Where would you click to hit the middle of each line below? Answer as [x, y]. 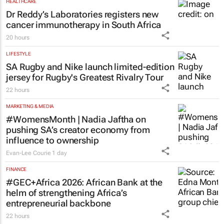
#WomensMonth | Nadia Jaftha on [76, 119]
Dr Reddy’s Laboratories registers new [82, 14]
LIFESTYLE [19, 53]
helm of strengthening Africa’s [66, 192]
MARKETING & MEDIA [30, 106]
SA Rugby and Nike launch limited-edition [90, 66]
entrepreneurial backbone [58, 203]
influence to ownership [52, 140]
